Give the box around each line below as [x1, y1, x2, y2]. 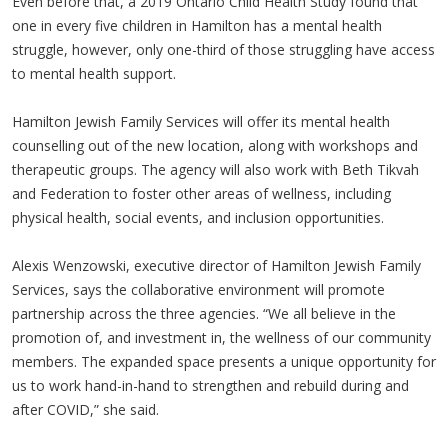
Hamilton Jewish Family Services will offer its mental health [12, 111, 390, 131]
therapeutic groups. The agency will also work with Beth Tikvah [12, 159, 419, 179]
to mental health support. [12, 63, 180, 83]
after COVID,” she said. [12, 399, 163, 419]
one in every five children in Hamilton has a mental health [12, 15, 382, 35]
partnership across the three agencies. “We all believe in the [12, 303, 396, 323]
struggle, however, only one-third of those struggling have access [12, 39, 435, 59]
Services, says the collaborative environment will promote [12, 279, 385, 299]
